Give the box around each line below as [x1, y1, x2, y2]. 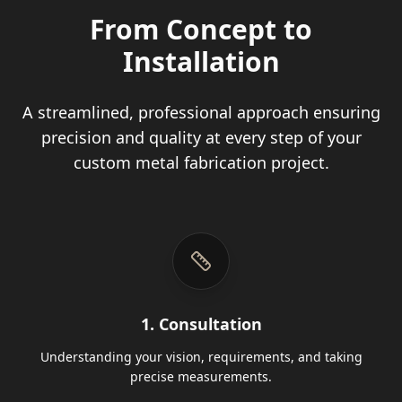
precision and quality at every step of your [40, 127, 362, 148]
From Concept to [90, 11, 312, 48]
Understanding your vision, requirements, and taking [39, 348, 363, 365]
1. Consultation [140, 313, 262, 335]
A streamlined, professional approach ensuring [22, 101, 380, 123]
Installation [122, 43, 280, 80]
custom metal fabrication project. [73, 152, 329, 173]
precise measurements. [130, 368, 272, 385]
